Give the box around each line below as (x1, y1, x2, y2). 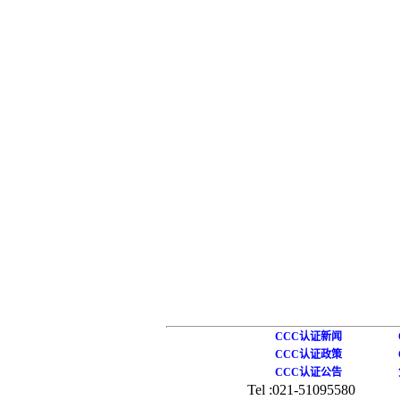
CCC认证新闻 (275, 330, 343, 343)
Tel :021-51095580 (247, 382, 356, 397)
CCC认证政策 (275, 348, 343, 361)
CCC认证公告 (275, 366, 343, 379)
